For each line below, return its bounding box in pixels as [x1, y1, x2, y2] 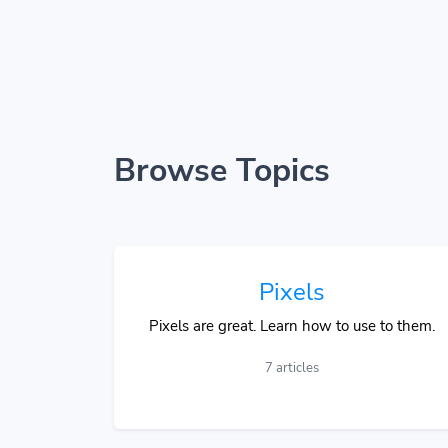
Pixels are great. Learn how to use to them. [149, 316, 435, 336]
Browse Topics [114, 149, 330, 192]
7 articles [265, 359, 319, 377]
